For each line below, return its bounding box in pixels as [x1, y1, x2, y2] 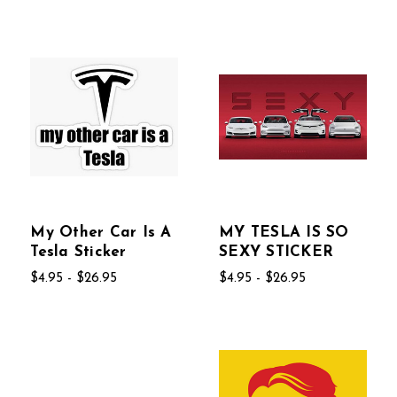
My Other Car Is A [30, 225, 172, 241]
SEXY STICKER [219, 245, 334, 261]
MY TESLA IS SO [219, 225, 349, 241]
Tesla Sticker [30, 245, 127, 261]
